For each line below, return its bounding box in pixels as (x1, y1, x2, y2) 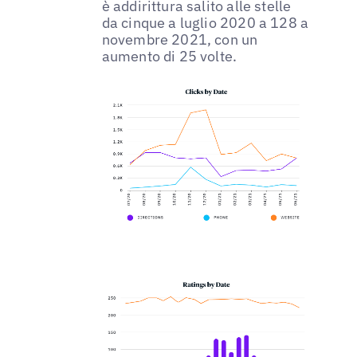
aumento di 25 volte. (101, 46, 237, 65)
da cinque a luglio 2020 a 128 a (101, 13, 309, 32)
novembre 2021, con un (101, 29, 258, 49)
